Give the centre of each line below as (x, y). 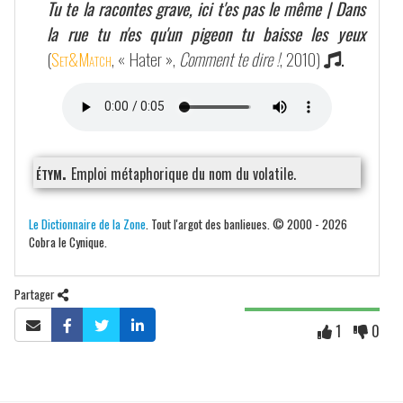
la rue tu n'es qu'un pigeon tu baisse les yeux (206, 33)
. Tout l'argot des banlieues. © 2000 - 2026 (246, 223)
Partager (36, 293)
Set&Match (81, 58)
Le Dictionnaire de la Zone (87, 223)
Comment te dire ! (229, 58)
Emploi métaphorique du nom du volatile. (184, 173)
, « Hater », (145, 58)
